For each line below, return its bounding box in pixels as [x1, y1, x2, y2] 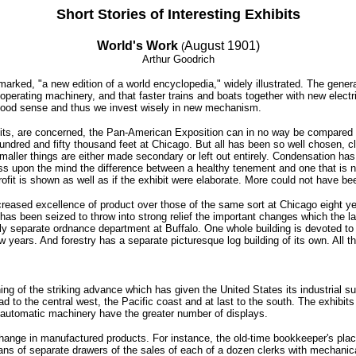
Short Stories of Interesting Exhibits [56, 6, 300, 22]
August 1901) [184, 38, 260, 52]
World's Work [96, 38, 178, 52]
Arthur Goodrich [141, 52, 215, 65]
